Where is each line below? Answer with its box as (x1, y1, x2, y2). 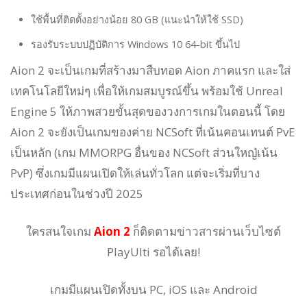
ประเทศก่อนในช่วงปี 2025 (10, 185, 143, 201)
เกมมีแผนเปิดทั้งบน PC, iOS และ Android (49, 281, 258, 297)
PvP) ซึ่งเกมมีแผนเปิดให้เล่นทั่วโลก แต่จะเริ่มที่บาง (10, 164, 260, 181)
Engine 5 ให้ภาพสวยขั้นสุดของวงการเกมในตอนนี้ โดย (10, 103, 285, 119)
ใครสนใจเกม (26, 223, 94, 239)
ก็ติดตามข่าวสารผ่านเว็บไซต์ (133, 223, 281, 239)
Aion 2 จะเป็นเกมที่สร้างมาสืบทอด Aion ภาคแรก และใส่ (10, 62, 291, 78)
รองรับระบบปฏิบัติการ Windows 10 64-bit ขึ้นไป (31, 37, 240, 51)
